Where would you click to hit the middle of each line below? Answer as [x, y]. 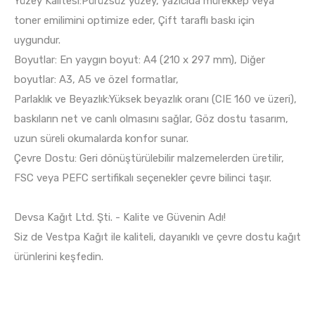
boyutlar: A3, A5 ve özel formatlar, [96, 80]
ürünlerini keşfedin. [59, 257]
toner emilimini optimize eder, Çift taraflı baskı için [134, 21]
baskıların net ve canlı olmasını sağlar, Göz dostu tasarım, [151, 119]
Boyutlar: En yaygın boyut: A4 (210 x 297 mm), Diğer [140, 60]
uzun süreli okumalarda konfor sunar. [101, 139]
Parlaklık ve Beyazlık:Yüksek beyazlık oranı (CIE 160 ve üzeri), [155, 99]
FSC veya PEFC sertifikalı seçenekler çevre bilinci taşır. [143, 178]
